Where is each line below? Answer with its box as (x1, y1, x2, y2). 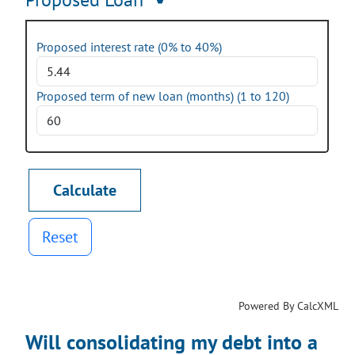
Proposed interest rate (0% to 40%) (36, 39, 222, 55)
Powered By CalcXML (239, 299, 338, 312)
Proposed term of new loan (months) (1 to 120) (36, 88, 289, 104)
